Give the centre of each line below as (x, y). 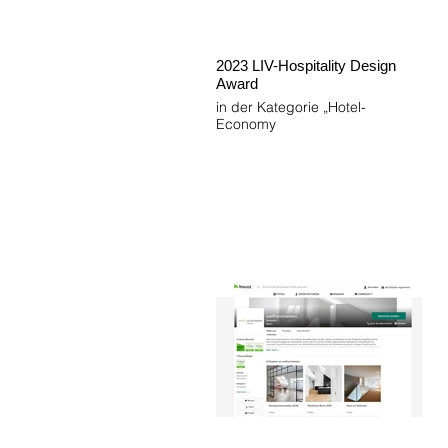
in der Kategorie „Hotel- (291, 107)
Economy (246, 124)
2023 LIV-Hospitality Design (306, 66)
